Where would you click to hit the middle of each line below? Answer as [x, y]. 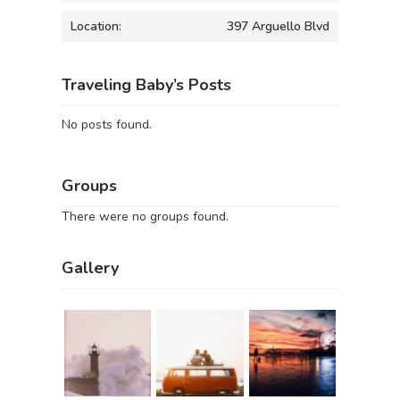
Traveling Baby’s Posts [146, 85]
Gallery [90, 268]
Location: [96, 26]
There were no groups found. [145, 216]
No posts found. [107, 125]
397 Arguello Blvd [278, 26]
